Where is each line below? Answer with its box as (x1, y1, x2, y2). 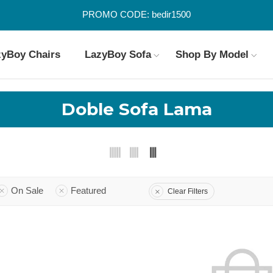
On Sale (11, 186, 43, 196)
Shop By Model (175, 48, 249, 61)
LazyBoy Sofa (84, 48, 151, 61)
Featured (71, 186, 106, 196)
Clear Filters (168, 186, 208, 196)
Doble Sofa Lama (61, 99, 212, 119)
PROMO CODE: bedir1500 (82, 10, 191, 19)
